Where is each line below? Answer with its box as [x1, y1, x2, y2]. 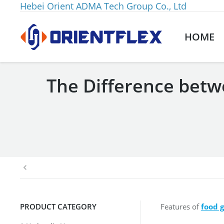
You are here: [20, 125, 65, 135]
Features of [160, 201, 201, 211]
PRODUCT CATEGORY [20, 201, 96, 211]
